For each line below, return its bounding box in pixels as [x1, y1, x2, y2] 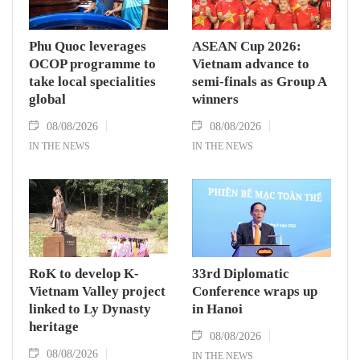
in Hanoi [192, 301, 243, 317]
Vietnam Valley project [29, 284, 166, 300]
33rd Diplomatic [192, 266, 289, 282]
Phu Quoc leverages [29, 39, 146, 55]
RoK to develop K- [29, 266, 139, 282]
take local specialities [29, 74, 156, 90]
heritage [29, 319, 79, 335]
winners [192, 92, 239, 108]
